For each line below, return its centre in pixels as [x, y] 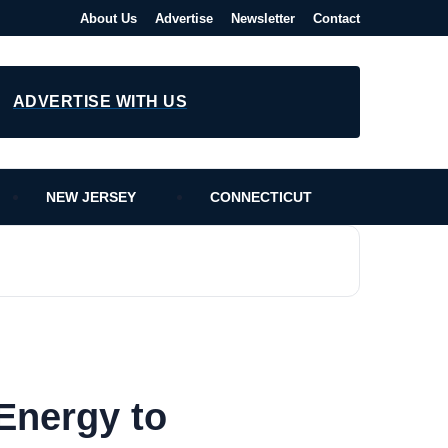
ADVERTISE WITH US [100, 101]
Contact [336, 18]
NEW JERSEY [91, 197]
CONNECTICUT [261, 197]
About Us [108, 18]
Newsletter [263, 18]
